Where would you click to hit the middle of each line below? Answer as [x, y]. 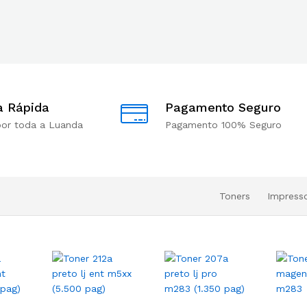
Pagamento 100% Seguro [223, 125]
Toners [235, 196]
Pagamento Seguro [223, 107]
